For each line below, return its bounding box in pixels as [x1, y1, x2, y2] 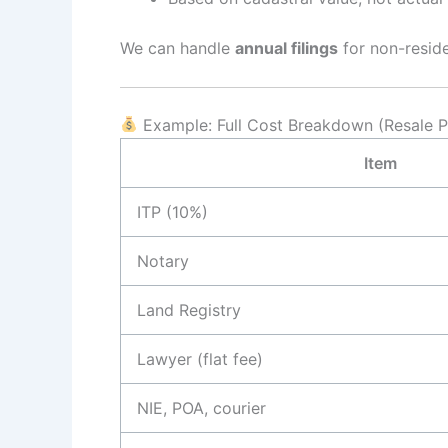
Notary [137, 250, 189, 271]
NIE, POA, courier [137, 397, 266, 418]
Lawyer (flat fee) [137, 348, 263, 369]
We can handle [120, 37, 235, 58]
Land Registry [137, 299, 241, 320]
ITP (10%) [137, 201, 208, 222]
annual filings [235, 37, 338, 58]
